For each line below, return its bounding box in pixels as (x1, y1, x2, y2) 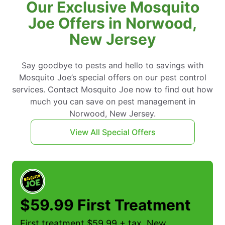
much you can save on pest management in (30, 96, 195, 107)
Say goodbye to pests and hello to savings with (22, 60, 203, 71)
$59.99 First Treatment (20, 196, 191, 214)
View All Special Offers (69, 127, 156, 138)
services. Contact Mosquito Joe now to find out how (12, 84, 213, 95)
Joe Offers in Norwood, (28, 14, 197, 33)
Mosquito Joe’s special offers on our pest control (19, 72, 206, 83)
